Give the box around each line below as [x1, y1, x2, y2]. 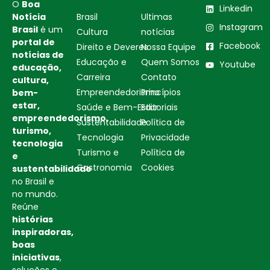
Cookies [141, 162, 174, 174]
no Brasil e [12, 175, 54, 188]
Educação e [77, 56, 127, 69]
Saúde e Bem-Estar [77, 101, 158, 114]
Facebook [219, 40, 260, 52]
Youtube [219, 58, 256, 71]
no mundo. [12, 188, 58, 201]
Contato [141, 71, 177, 84]
